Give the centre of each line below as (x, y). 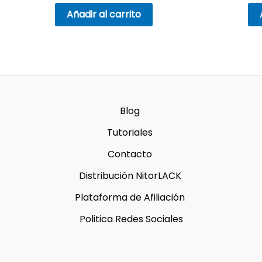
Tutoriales (130, 132)
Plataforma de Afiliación (130, 197)
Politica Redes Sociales (131, 219)
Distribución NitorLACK (130, 175)
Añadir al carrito (104, 15)
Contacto (130, 154)
